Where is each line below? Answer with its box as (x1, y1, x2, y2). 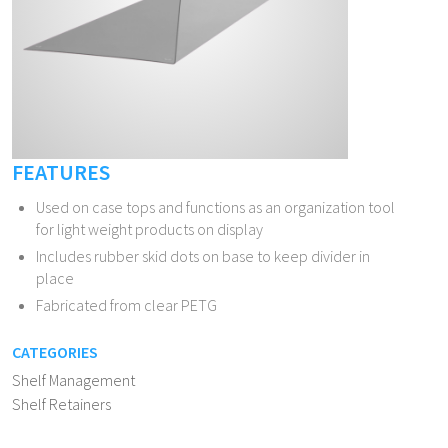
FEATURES (12, 158, 110, 186)
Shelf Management (12, 370, 135, 390)
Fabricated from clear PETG (36, 295, 217, 315)
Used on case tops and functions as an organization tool (36, 197, 395, 217)
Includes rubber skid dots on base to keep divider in (36, 246, 370, 266)
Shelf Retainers (12, 394, 111, 414)
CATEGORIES (12, 342, 98, 362)
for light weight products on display (36, 219, 263, 239)
